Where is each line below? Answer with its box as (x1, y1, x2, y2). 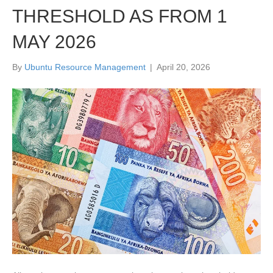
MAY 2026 (12, 32, 96, 52)
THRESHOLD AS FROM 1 (12, 6, 227, 27)
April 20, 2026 (157, 62, 210, 73)
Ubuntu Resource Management (24, 62, 146, 73)
